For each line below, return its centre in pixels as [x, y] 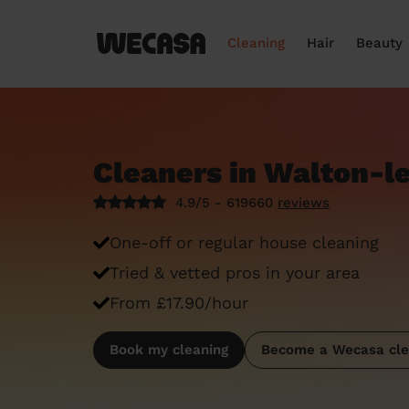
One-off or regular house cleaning [244, 242]
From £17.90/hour [179, 303]
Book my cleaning [169, 350]
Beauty [379, 43]
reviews [304, 203]
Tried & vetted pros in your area [235, 273]
